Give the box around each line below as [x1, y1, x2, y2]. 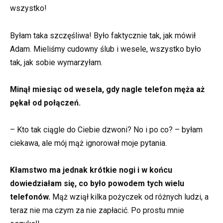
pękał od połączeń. [10, 98, 81, 108]
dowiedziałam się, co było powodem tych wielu [10, 179, 184, 189]
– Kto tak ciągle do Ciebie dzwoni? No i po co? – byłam [10, 124, 203, 134]
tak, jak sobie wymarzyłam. [10, 57, 103, 67]
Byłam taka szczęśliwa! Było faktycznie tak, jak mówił [10, 30, 196, 40]
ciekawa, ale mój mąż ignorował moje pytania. [10, 138, 167, 148]
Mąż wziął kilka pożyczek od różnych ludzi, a [50, 192, 209, 202]
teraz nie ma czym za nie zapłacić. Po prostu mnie [10, 206, 184, 216]
